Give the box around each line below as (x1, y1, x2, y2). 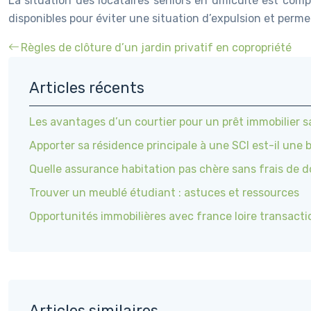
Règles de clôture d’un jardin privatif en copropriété (21, 41, 292, 54)
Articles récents (29, 78, 144, 97)
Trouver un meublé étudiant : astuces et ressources (29, 186, 299, 199)
